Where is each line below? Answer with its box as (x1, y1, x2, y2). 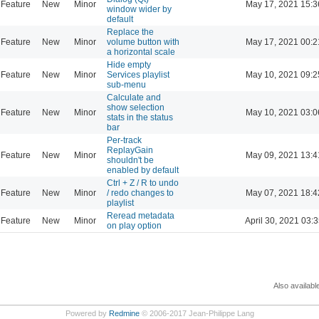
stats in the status (107, 112, 173, 122)
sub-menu (107, 79, 146, 90)
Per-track (107, 135, 142, 145)
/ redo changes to (107, 187, 174, 198)
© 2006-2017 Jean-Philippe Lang (139, 308, 254, 318)
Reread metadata (107, 210, 174, 221)
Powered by (65, 308, 109, 318)
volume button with (107, 36, 179, 47)
